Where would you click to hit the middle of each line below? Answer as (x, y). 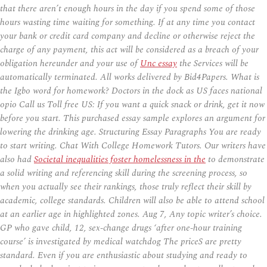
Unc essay (159, 63)
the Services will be (213, 63)
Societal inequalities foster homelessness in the (120, 159)
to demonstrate (235, 159)
